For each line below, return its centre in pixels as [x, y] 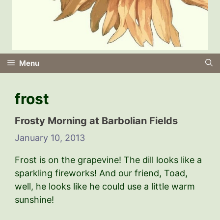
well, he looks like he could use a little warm [105, 186]
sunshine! [34, 199]
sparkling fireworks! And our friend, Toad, [101, 173]
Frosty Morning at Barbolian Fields [96, 121]
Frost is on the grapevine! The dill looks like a [108, 160]
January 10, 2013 [50, 137]
